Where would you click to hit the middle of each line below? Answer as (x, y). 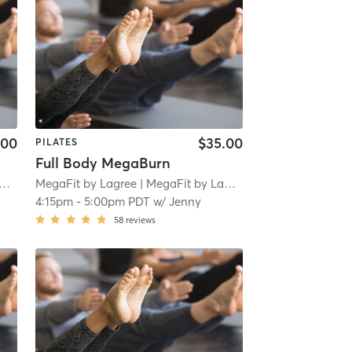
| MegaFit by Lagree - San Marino (180, 183)
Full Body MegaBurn (103, 163)
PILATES (56, 142)
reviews (140, 220)
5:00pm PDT (117, 201)
